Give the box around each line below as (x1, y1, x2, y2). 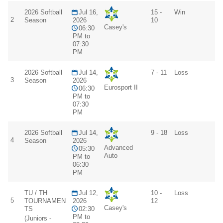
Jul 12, (77, 189, 98, 197)
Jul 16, (77, 8, 98, 16)
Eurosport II (104, 84, 138, 92)
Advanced (104, 144, 133, 152)
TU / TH (24, 189, 47, 197)
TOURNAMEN (24, 197, 66, 205)
